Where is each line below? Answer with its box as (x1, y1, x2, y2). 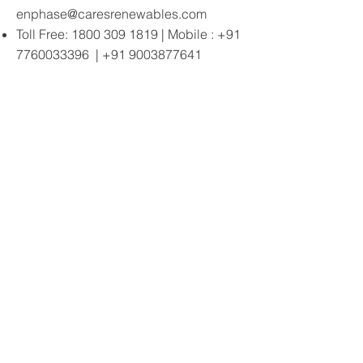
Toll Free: (16, 26, 71, 42)
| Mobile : (158, 26, 217, 42)
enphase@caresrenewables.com (16, 6, 207, 22)
